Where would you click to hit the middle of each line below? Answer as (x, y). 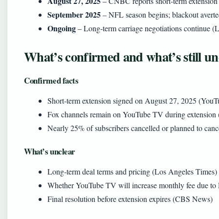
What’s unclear (50, 151)
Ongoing (62, 28)
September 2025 (74, 14)
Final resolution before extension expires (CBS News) (130, 199)
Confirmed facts (51, 80)
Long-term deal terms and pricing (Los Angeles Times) (132, 171)
